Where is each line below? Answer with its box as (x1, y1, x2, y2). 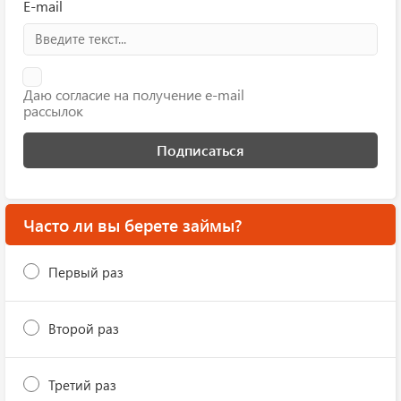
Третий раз (48, 376, 116, 394)
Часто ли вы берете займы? (23, 213, 242, 236)
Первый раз (48, 263, 124, 281)
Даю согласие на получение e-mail (23, 85, 244, 104)
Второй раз (48, 320, 119, 337)
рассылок (23, 101, 83, 120)
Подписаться (157, 141, 244, 159)
